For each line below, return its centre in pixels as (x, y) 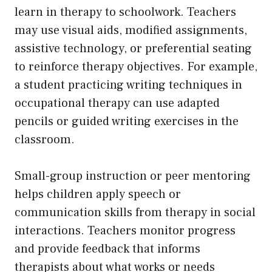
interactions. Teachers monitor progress (125, 230)
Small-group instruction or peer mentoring (133, 176)
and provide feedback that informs (107, 249)
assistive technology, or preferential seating (133, 48)
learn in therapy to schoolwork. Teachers (125, 12)
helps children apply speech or (98, 194)
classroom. (46, 139)
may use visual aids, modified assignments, (131, 30)
